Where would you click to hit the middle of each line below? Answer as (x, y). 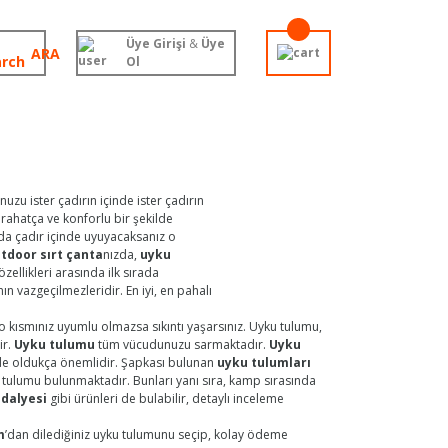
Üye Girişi (157, 43)
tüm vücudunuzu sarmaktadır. (182, 344)
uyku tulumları (264, 362)
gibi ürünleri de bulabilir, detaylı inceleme (165, 398)
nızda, (121, 254)
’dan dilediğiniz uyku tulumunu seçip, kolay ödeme (146, 434)
